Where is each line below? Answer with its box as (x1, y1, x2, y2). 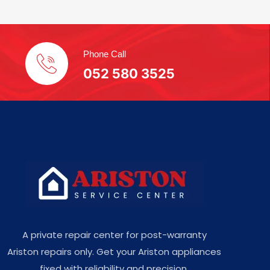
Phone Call (83, 49, 126, 60)
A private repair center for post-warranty (22, 228, 207, 242)
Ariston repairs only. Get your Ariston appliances (7, 245, 222, 259)
